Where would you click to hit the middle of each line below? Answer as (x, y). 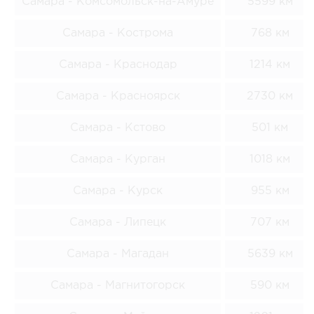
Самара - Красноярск (118, 96)
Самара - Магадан (118, 254)
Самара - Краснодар (118, 64)
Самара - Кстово (118, 128)
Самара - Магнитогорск (118, 285)
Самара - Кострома (118, 33)
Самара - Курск (118, 191)
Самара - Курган (118, 159)
